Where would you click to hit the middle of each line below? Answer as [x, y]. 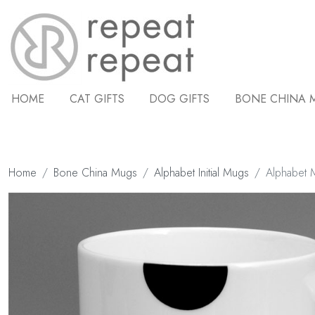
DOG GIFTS [180, 99]
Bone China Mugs [95, 173]
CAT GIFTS [97, 99]
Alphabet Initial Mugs [201, 173]
